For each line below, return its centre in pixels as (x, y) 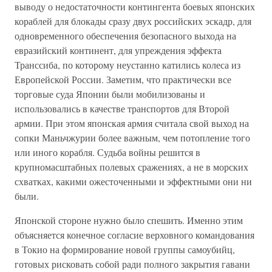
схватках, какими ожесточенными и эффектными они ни (133, 181)
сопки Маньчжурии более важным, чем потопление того (132, 138)
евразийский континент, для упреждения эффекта (118, 50)
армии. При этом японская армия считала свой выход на (132, 123)
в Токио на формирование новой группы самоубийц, (125, 249)
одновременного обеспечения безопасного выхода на (125, 36)
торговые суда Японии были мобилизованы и (110, 94)
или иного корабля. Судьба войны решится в (107, 152)
